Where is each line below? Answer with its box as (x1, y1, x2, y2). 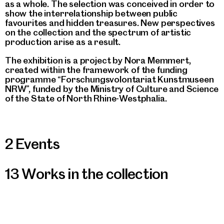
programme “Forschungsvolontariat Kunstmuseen (5, 73, 214, 84)
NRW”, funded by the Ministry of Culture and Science (5, 83, 219, 94)
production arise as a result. (5, 36, 121, 47)
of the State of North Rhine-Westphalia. (5, 92, 167, 103)
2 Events (5, 135, 60, 153)
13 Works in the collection (5, 165, 168, 183)
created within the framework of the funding (5, 64, 187, 75)
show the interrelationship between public (5, 7, 178, 18)
